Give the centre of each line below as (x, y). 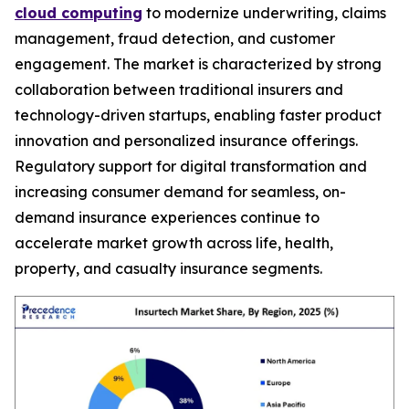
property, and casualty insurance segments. (168, 268)
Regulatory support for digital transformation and (191, 166)
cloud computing (79, 12)
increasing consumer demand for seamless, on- (180, 191)
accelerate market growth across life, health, (174, 242)
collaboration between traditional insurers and (179, 89)
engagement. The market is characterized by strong (198, 63)
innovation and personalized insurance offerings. (186, 140)
